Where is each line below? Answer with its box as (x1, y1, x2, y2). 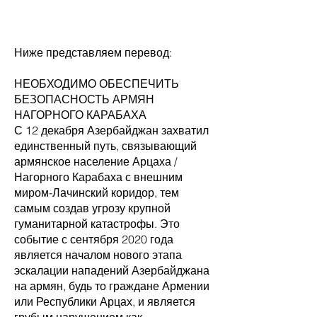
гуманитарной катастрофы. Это (14, 217, 180, 231)
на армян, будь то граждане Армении (14, 279, 209, 293)
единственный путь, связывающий (14, 139, 197, 153)
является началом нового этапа (14, 248, 182, 262)
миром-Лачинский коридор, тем (14, 185, 179, 200)
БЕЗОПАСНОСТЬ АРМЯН (14, 92, 154, 106)
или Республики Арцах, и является (14, 294, 195, 309)
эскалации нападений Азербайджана (14, 263, 209, 277)
